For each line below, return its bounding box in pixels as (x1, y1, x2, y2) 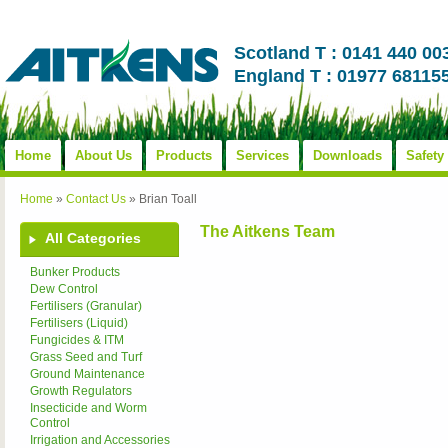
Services (236, 148, 289, 163)
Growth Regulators (30, 384, 132, 398)
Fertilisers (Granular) (30, 299, 142, 313)
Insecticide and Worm (30, 401, 147, 415)
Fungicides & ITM (30, 333, 124, 347)
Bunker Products (30, 265, 120, 279)
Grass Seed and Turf (30, 350, 142, 364)
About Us (75, 148, 132, 163)
